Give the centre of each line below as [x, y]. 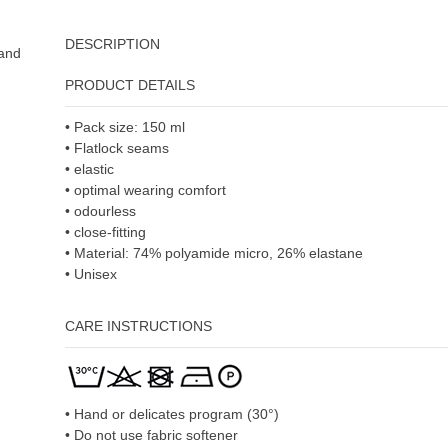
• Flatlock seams [116, 147]
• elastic [89, 168]
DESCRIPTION [112, 43]
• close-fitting [105, 231]
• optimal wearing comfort [145, 189]
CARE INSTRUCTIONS [138, 325]
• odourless [100, 210]
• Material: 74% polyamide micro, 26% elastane [213, 252]
